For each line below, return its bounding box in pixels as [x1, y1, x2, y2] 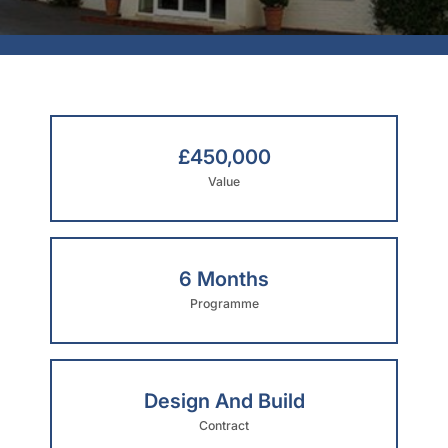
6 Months [179, 266, 269, 291]
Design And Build [143, 388, 305, 413]
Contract [199, 417, 249, 433]
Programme [189, 295, 259, 311]
